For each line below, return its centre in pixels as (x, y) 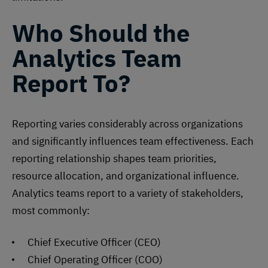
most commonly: (52, 211)
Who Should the (101, 33)
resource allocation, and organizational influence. (126, 176)
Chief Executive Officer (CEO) (94, 243)
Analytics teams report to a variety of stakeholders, (128, 194)
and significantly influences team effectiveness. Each (133, 141)
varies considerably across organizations (151, 124)
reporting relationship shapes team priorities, (114, 159)
